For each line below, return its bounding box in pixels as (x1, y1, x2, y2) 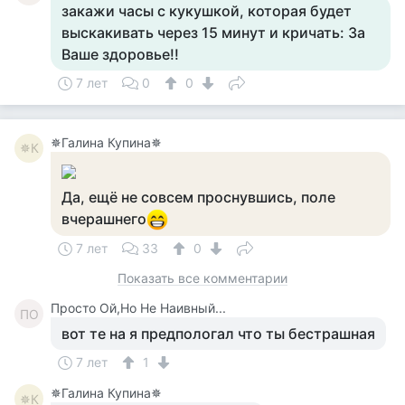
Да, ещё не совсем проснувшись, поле (61, 188, 335, 206)
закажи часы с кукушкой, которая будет (61, 2, 352, 20)
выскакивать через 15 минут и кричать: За (61, 24, 365, 42)
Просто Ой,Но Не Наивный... (51, 300, 226, 316)
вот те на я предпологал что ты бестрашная (61, 325, 375, 343)
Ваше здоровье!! (61, 45, 179, 63)
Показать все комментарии (118, 270, 287, 286)
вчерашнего (61, 210, 146, 228)
